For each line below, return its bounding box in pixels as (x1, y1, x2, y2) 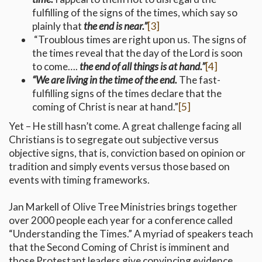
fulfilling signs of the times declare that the (32, 87, 222, 100)
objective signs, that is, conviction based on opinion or (9, 147, 246, 160)
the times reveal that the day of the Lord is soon (32, 47, 243, 60)
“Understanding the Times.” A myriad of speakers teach (9, 227, 253, 240)
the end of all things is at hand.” (80, 60, 205, 73)
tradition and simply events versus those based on (9, 160, 230, 173)
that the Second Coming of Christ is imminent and (9, 241, 229, 254)
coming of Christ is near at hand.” (32, 101, 178, 113)
